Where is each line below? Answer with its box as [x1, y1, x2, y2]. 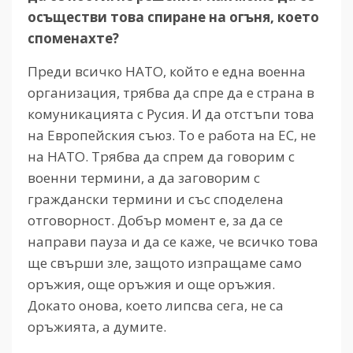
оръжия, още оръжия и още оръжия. [28, 274, 275, 293]
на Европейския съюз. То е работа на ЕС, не [28, 125, 316, 144]
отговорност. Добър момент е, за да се [28, 210, 283, 229]
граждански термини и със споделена [28, 189, 284, 208]
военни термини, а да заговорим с [28, 168, 260, 187]
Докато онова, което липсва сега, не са [28, 295, 284, 314]
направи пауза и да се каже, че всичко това [28, 232, 318, 251]
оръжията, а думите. [28, 317, 166, 336]
